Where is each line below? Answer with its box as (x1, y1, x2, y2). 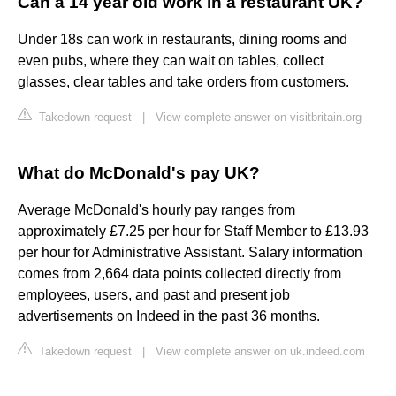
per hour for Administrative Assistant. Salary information (18, 245, 362, 261)
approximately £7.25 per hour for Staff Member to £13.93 (18, 224, 369, 240)
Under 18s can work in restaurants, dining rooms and (18, 32, 347, 48)
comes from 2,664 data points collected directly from (18, 266, 341, 282)
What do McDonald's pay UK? (18, 164, 260, 183)
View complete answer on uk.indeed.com (156, 345, 365, 359)
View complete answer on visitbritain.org (156, 110, 362, 125)
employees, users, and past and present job (18, 287, 290, 303)
